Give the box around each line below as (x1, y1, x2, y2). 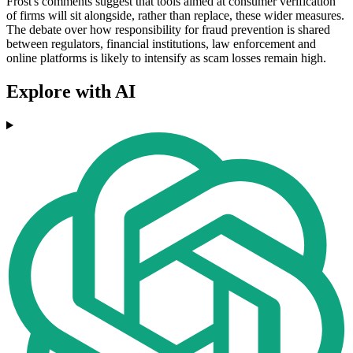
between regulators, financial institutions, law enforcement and (6, 37, 316, 51)
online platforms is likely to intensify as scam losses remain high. (6, 51, 326, 65)
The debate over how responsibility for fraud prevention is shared (6, 23, 330, 37)
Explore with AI (6, 81, 136, 102)
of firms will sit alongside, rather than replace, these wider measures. (6, 9, 344, 23)
